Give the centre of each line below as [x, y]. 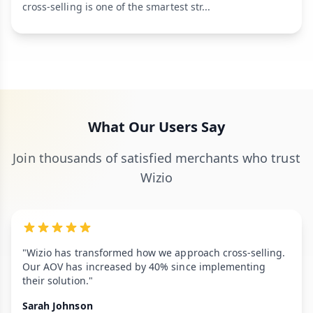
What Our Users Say [156, 127]
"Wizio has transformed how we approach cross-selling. [154, 253]
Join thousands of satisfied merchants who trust [156, 158]
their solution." [58, 281]
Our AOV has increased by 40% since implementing [144, 267]
